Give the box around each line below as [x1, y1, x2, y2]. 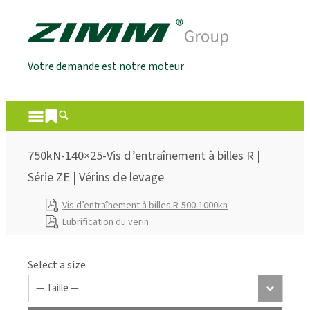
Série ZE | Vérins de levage [28, 168, 164, 187]
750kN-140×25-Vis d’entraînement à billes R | [28, 147, 260, 165]
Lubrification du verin [62, 215, 149, 229]
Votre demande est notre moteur [28, 59, 184, 75]
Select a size [28, 257, 86, 273]
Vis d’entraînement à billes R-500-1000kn [62, 198, 228, 212]
